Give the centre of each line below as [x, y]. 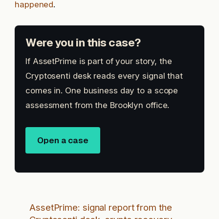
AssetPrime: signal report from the [101, 208]
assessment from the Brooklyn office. [98, 105]
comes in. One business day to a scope [102, 91]
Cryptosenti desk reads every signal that [104, 76]
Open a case [63, 140]
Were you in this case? [83, 43]
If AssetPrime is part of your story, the [99, 61]
